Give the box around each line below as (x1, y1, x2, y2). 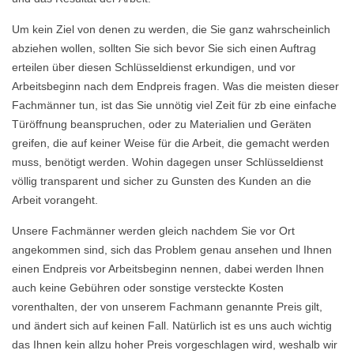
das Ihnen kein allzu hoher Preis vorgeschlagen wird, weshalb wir (12, 338, 337, 351)
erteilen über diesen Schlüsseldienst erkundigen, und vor (12, 61, 296, 73)
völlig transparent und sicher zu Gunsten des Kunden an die (12, 175, 311, 187)
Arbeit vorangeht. (12, 194, 98, 206)
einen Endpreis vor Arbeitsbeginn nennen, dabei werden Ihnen (12, 262, 324, 275)
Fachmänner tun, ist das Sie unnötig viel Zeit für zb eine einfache (12, 99, 337, 111)
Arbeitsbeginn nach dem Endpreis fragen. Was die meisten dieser (12, 80, 339, 92)
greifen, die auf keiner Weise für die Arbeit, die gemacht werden (12, 137, 330, 149)
